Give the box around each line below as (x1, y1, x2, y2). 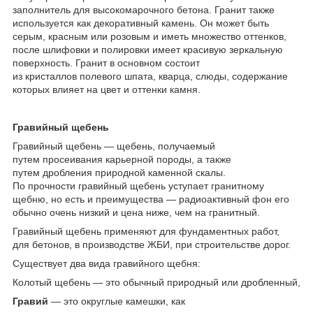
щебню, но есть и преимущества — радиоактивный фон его (13, 193, 289, 205)
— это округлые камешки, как (51, 295, 185, 307)
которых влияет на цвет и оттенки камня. (13, 83, 201, 95)
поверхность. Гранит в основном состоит (13, 57, 200, 68)
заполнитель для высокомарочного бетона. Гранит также (13, 3, 275, 15)
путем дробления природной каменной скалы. (13, 166, 226, 178)
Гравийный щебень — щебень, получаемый (13, 140, 215, 152)
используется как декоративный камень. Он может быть (13, 17, 269, 29)
